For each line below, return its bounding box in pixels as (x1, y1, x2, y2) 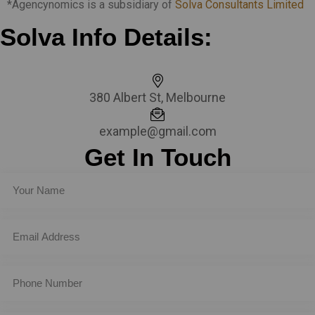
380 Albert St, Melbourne (89, 89, 226, 105)
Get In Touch (84, 143, 231, 171)
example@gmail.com (98, 123, 217, 139)
